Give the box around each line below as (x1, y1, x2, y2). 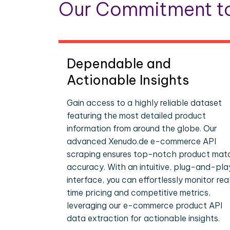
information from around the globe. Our (67, 123, 217, 133)
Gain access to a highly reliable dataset (67, 98, 222, 108)
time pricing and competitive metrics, (67, 187, 210, 198)
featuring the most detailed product (67, 110, 206, 121)
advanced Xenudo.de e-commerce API (67, 136, 216, 146)
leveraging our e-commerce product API (67, 200, 222, 210)
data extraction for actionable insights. (67, 213, 220, 223)
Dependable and (67, 55, 171, 72)
